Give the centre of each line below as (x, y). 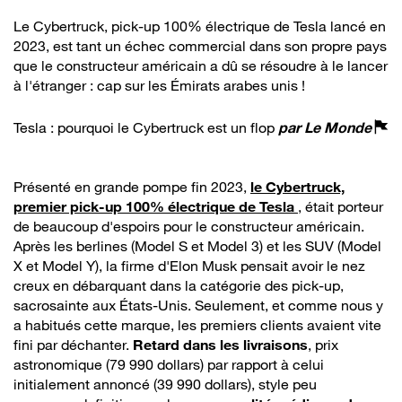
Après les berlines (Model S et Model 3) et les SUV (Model (197, 245)
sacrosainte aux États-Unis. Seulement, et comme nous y (198, 305)
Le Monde (338, 127)
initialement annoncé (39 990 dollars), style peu (165, 384)
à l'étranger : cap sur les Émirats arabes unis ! (159, 85)
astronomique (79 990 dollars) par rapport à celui (169, 364)
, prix (323, 344)
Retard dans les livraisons (220, 344)
